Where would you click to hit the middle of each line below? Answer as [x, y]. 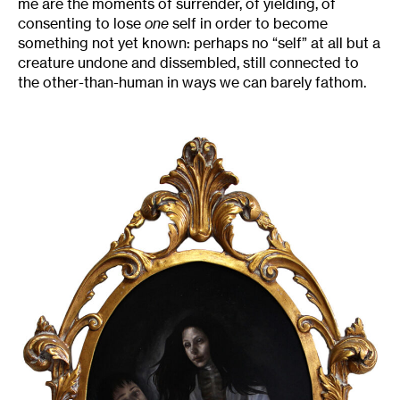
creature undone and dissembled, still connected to [188, 63]
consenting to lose [81, 24]
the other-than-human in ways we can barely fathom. [192, 83]
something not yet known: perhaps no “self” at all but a [199, 43]
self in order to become [248, 24]
